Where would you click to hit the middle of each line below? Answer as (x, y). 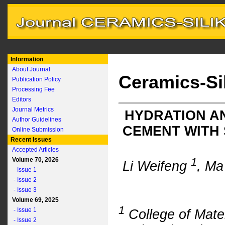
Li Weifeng (156, 166)
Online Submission (38, 130)
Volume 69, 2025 (34, 200)
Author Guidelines (37, 120)
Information (26, 59)
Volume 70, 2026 (34, 160)
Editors (22, 99)
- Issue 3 (23, 190)
